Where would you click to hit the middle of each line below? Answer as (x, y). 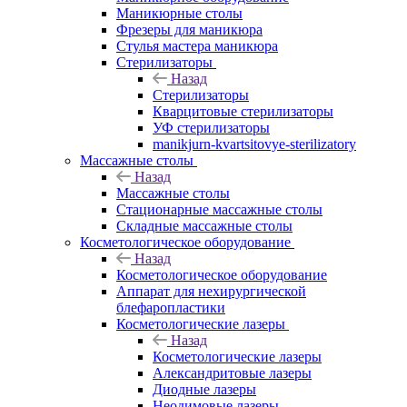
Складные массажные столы (204, 226)
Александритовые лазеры (232, 373)
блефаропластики (171, 308)
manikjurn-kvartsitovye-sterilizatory (254, 144)
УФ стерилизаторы (211, 128)
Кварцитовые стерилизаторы (243, 111)
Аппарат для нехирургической (211, 291)
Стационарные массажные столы (219, 209)
